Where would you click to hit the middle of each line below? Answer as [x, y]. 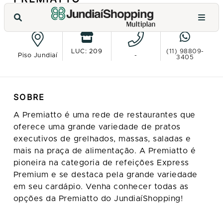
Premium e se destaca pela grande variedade [105, 175]
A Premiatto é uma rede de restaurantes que [104, 115]
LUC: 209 [87, 52]
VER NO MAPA [115, 19]
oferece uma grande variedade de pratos [97, 127]
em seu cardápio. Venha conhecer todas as [101, 187]
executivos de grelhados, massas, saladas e [102, 139]
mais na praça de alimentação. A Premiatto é [105, 151]
